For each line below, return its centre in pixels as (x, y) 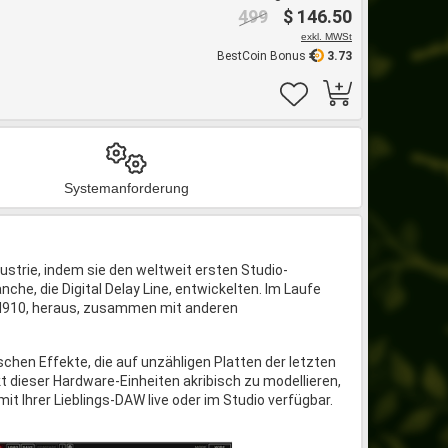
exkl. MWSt (326, 36)
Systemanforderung (126, 188)
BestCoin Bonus (263, 56)
